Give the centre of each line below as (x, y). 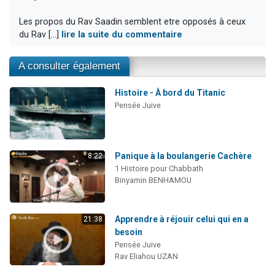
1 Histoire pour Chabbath (159, 168)
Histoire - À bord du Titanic (170, 93)
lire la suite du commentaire (122, 34)
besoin (128, 232)
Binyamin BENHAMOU (153, 180)
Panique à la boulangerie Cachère (183, 156)
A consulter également (69, 66)
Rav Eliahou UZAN (146, 256)
